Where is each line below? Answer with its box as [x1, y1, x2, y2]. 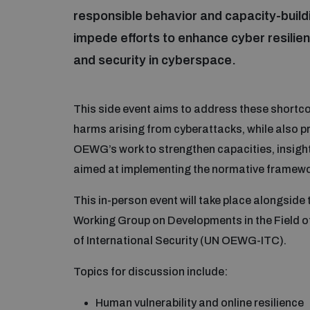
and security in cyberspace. [73, 53, 236, 67]
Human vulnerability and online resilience [95, 296, 304, 309]
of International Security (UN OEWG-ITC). [73, 234, 286, 246]
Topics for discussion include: [73, 265, 228, 277]
